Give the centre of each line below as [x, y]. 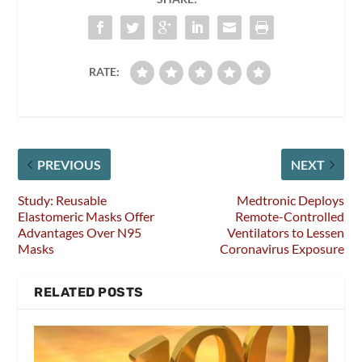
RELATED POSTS [89, 292]
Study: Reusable [63, 200]
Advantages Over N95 [80, 232]
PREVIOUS [69, 164]
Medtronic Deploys [290, 200]
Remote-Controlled [289, 216]
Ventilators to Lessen [285, 232]
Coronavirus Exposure [282, 248]
